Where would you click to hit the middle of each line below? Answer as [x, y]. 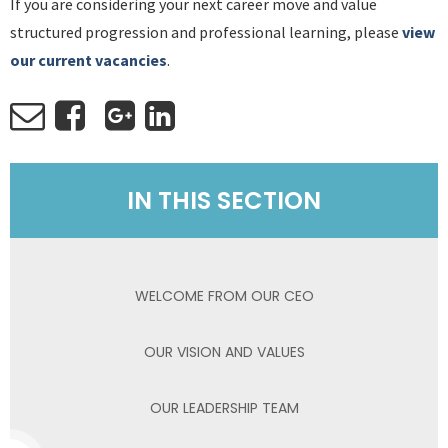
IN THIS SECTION [224, 200]
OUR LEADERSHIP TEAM [224, 407]
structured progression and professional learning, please [206, 32]
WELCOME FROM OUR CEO [224, 295]
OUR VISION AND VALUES [224, 351]
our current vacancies [88, 60]
